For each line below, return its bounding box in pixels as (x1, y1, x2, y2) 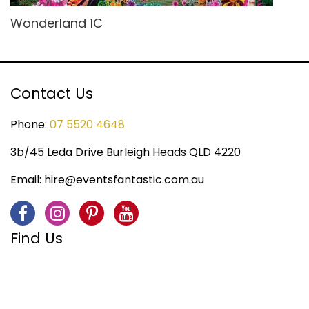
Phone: (10, 116, 50, 132)
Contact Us (10, 83, 93, 103)
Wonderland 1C (10, 14, 103, 32)
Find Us (10, 228, 63, 248)
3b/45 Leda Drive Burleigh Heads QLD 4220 (10, 143, 241, 160)
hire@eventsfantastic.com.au (44, 171, 204, 188)
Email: (10, 171, 44, 188)
